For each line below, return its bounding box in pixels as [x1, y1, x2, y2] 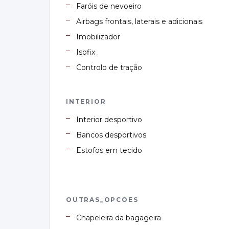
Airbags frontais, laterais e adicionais [76, 17, 202, 27]
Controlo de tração [76, 63, 142, 73]
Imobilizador [76, 32, 120, 42]
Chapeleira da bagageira [76, 213, 161, 223]
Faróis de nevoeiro [76, 2, 142, 11]
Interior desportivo [76, 115, 142, 125]
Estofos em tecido [76, 146, 142, 155]
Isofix [76, 48, 95, 57]
